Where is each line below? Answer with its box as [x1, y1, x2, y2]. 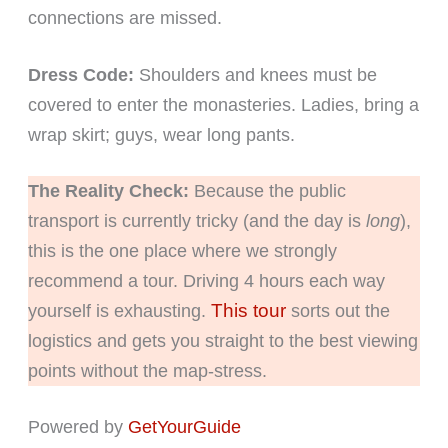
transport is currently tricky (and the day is [27, 210, 366, 231]
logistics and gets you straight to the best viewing [27, 330, 418, 351]
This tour [210, 299, 286, 321]
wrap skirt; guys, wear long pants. [27, 124, 295, 145]
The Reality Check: [27, 180, 189, 201]
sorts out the [285, 300, 390, 321]
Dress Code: [27, 64, 134, 85]
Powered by [27, 417, 128, 438]
